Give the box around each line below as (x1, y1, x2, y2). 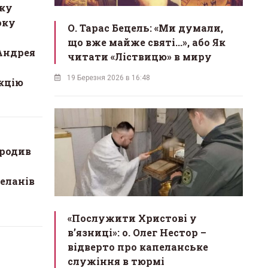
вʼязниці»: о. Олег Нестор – (68, 226, 206, 239)
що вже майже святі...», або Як (68, 36, 226, 49)
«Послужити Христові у (68, 211, 197, 224)
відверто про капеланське (68, 240, 208, 253)
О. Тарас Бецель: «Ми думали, (68, 22, 223, 35)
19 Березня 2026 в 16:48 (67, 74, 150, 83)
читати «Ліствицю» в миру (68, 50, 212, 63)
